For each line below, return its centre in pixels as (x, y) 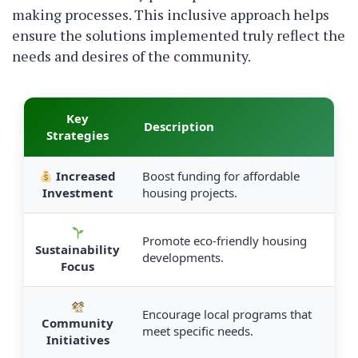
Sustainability (78, 250)
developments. (183, 258)
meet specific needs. (198, 331)
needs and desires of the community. (131, 56)
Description (179, 127)
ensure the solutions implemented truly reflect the (179, 36)
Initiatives (78, 340)
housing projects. (190, 193)
